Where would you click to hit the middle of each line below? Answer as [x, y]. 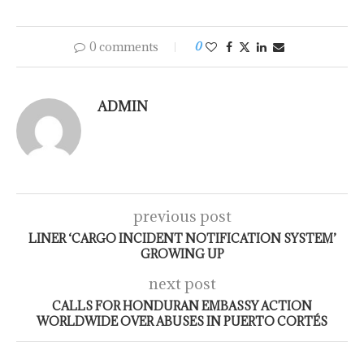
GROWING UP [182, 254]
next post [182, 284]
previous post [182, 217]
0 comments [123, 47]
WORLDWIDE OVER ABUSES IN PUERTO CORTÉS [182, 322]
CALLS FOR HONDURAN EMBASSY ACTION [182, 306]
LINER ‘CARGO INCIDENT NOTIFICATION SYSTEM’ [182, 239]
